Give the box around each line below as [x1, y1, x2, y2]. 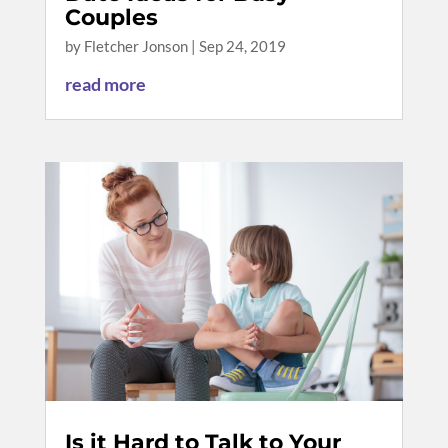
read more [64, 73, 146, 96]
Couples [64, 4, 158, 32]
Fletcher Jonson [83, 37, 188, 56]
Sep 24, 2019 [198, 37, 286, 56]
